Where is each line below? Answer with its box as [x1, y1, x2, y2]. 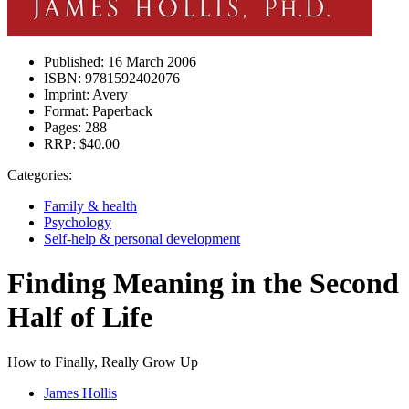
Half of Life [7, 300, 152, 334]
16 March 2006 [104, 54, 196, 69]
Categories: [7, 167, 72, 183]
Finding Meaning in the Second [7, 267, 399, 300]
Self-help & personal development [44, 231, 240, 246]
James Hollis [44, 384, 117, 401]
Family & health [44, 198, 137, 214]
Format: [44, 103, 89, 119]
